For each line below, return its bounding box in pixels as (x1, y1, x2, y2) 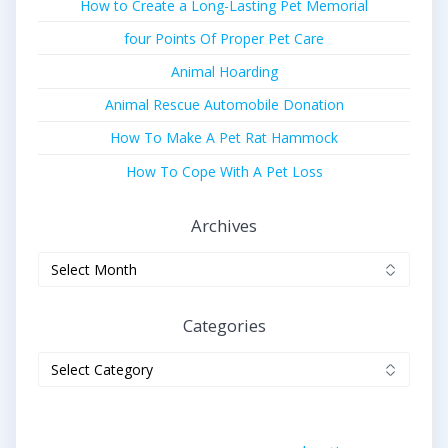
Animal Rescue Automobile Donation (104, 95, 344, 115)
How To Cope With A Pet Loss (125, 161, 323, 181)
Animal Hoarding (170, 62, 278, 82)
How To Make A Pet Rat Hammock (110, 128, 338, 148)
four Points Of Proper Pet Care (124, 28, 324, 48)
